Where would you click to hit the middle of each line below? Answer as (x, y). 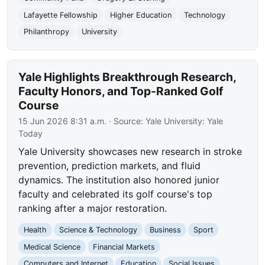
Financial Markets (124, 247)
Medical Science (52, 247)
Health (35, 230)
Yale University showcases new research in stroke (130, 151)
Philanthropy (47, 32)
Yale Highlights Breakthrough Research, (127, 77)
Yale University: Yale (185, 121)
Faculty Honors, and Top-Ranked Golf (121, 91)
